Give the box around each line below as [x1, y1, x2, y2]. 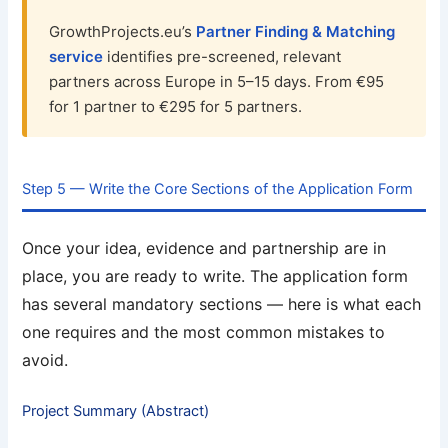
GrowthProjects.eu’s [49, 21, 197, 41]
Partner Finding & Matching [196, 21, 396, 41]
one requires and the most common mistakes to [22, 321, 386, 342]
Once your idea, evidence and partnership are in [22, 237, 387, 258]
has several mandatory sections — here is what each [22, 293, 422, 314]
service [49, 46, 104, 66]
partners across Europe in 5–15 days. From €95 [49, 71, 385, 91]
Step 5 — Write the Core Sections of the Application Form [22, 179, 414, 198]
